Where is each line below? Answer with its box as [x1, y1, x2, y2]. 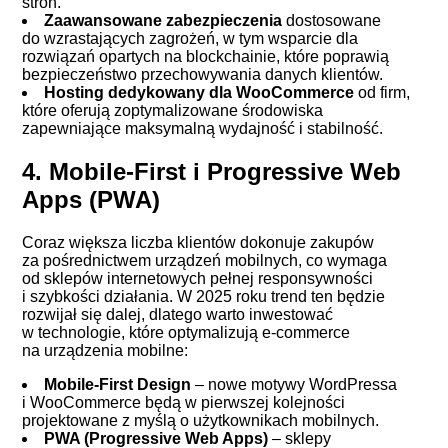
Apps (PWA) [22, 185, 161, 213]
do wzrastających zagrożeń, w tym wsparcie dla [22, 29, 359, 47]
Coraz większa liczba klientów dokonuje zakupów [22, 233, 375, 251]
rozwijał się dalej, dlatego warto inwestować [22, 305, 334, 323]
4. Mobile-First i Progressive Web [22, 157, 402, 185]
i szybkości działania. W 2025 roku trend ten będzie [22, 287, 386, 305]
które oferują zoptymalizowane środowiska [22, 101, 324, 119]
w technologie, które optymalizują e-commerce [22, 323, 351, 341]
